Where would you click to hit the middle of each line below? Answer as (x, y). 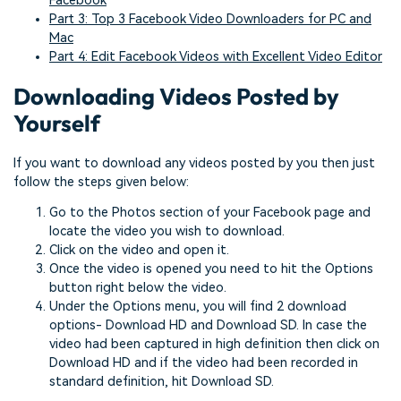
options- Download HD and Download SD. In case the (208, 325)
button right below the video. (138, 287)
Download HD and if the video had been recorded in (204, 363)
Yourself (57, 123)
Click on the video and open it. (139, 250)
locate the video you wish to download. (167, 231)
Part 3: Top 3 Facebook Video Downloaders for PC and (210, 19)
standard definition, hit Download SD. (162, 381)
